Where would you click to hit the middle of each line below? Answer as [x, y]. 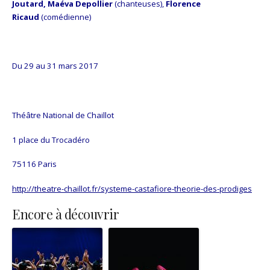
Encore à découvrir [65, 214]
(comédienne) [66, 17]
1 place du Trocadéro [51, 140]
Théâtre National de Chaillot [63, 115]
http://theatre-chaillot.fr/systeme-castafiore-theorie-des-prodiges [132, 189]
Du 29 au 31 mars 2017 [55, 66]
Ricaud [26, 17]
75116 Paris [34, 164]
